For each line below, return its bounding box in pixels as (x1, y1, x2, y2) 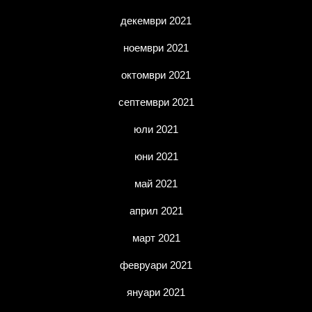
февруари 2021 (120, 259, 192, 271)
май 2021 (134, 178, 178, 189)
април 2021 (129, 205, 183, 217)
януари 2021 (127, 286, 185, 298)
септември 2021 (118, 96, 194, 108)
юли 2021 (134, 123, 178, 135)
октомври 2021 (121, 69, 191, 81)
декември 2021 (120, 15, 192, 26)
